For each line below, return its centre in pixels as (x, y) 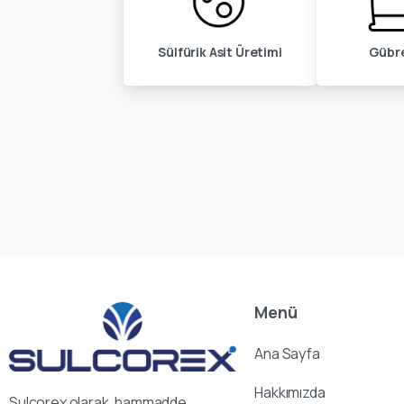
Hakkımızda (290, 392)
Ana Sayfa (287, 353)
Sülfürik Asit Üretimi (220, 51)
